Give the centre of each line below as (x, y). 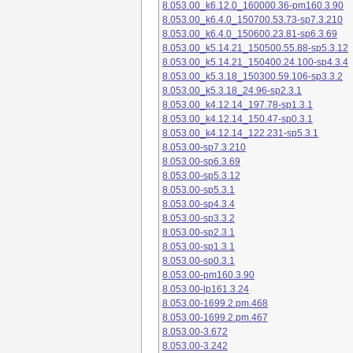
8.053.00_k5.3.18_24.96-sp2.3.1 (232, 91)
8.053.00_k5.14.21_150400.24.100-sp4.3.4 (255, 63)
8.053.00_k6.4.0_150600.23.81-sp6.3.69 (250, 34)
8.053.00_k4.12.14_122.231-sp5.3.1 (240, 134)
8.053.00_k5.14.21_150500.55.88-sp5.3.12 (255, 48)
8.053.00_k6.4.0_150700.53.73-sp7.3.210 (253, 20)
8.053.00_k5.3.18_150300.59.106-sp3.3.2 (253, 77)
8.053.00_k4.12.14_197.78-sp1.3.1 (238, 105)
